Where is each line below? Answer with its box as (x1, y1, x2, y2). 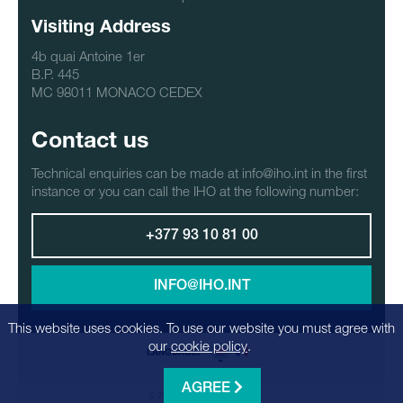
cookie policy (171, 337, 247, 354)
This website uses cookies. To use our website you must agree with (8, 319, 395, 336)
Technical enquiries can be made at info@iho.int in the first (31, 165, 367, 181)
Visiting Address (31, 20, 171, 38)
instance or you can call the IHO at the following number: (31, 183, 359, 199)
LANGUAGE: (147, 346, 201, 357)
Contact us (31, 131, 148, 154)
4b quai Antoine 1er (31, 48, 145, 64)
